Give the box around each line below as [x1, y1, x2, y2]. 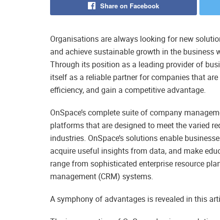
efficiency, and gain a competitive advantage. [50, 84, 206, 96]
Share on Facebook [100, 1, 159, 11]
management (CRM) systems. [50, 171, 153, 182]
